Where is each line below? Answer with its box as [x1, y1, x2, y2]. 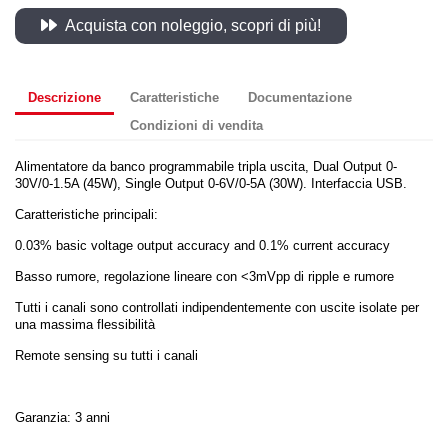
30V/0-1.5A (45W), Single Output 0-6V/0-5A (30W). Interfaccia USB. [15, 176, 407, 192]
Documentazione [248, 89, 353, 105]
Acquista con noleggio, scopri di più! [62, 17, 321, 34]
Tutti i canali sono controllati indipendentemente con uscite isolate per [15, 300, 419, 316]
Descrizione [28, 89, 102, 105]
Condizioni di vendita [130, 117, 264, 133]
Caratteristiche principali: [15, 207, 158, 223]
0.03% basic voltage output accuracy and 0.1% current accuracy [15, 238, 390, 254]
